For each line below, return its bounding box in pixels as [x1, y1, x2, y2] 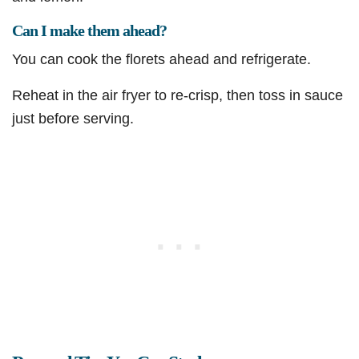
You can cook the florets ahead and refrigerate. [12, 50, 311, 68]
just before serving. [12, 110, 134, 127]
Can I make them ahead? [12, 22, 167, 40]
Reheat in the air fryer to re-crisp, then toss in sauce [12, 87, 343, 104]
